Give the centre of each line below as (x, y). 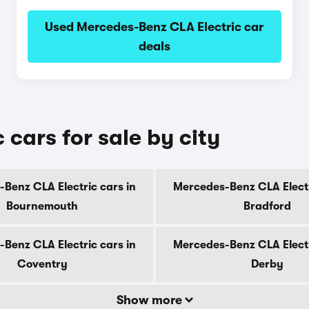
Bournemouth (42, 206)
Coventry (42, 264)
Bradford (267, 206)
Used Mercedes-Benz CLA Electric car (154, 27)
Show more (150, 300)
